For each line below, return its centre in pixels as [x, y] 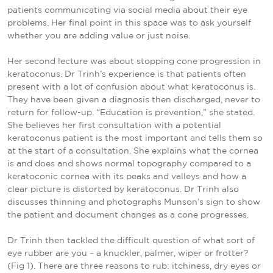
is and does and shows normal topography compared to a [129, 164]
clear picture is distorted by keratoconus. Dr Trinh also [123, 189]
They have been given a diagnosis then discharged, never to [134, 100]
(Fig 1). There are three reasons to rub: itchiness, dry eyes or [134, 266]
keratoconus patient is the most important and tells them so [135, 138]
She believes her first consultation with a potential [114, 125]
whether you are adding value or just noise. [99, 36]
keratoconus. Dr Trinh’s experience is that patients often [127, 74]
